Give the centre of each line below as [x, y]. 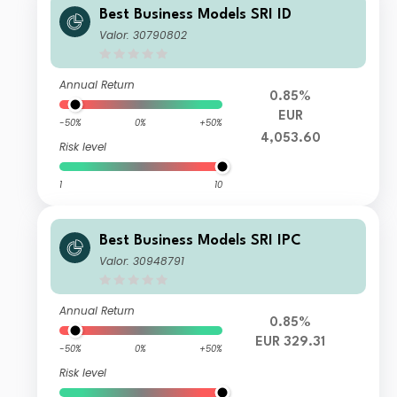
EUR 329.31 [291, 343]
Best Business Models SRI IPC [201, 241]
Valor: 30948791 [142, 261]
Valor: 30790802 [144, 35]
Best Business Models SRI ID [196, 15]
